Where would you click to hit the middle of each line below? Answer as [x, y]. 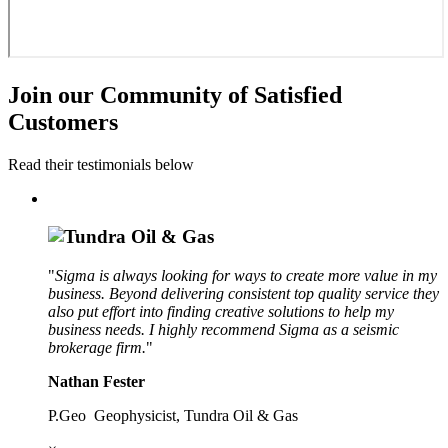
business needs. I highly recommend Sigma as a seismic [223, 330]
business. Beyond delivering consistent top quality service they [243, 294]
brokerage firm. [97, 348]
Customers [63, 121]
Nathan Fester [96, 382]
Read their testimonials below [101, 164]
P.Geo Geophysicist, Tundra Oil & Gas [173, 416]
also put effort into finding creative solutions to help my [221, 312]
